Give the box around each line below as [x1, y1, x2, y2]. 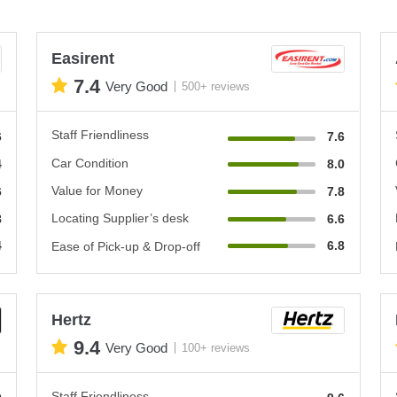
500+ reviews [182, 80, 251, 93]
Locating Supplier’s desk [51, 210, 190, 225]
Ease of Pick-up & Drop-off [51, 238, 201, 253]
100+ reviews [182, 341, 251, 354]
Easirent [51, 49, 115, 67]
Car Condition [51, 155, 129, 170]
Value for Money [51, 183, 144, 198]
